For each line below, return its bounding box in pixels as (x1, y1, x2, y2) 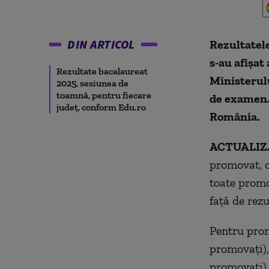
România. (209, 109, 260, 124)
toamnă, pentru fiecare (56, 89, 151, 101)
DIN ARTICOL (67, 37, 135, 52)
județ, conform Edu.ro (56, 101, 146, 113)
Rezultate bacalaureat (56, 65, 148, 77)
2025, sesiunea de (56, 77, 128, 89)
